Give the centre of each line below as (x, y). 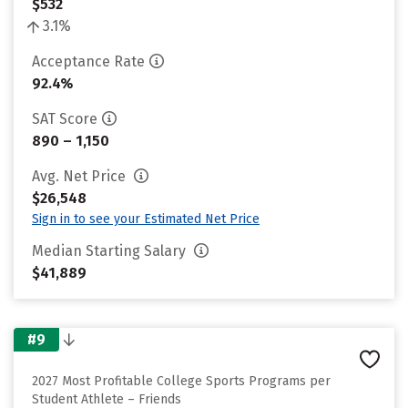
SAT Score (65, 119)
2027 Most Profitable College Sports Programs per (181, 381)
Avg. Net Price (81, 176)
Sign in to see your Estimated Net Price (146, 219)
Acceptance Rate (88, 61)
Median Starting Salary (111, 251)
